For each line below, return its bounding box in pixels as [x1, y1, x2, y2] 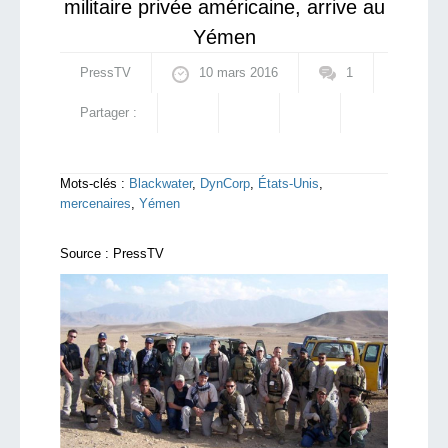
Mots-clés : [60, 176, 125, 191]
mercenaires [60, 196, 131, 211]
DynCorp [200, 176, 250, 191]
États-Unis [258, 176, 319, 191]
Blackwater [129, 176, 192, 191]
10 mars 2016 [199, 65, 278, 80]
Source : [60, 246, 109, 261]
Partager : [80, 105, 137, 120]
